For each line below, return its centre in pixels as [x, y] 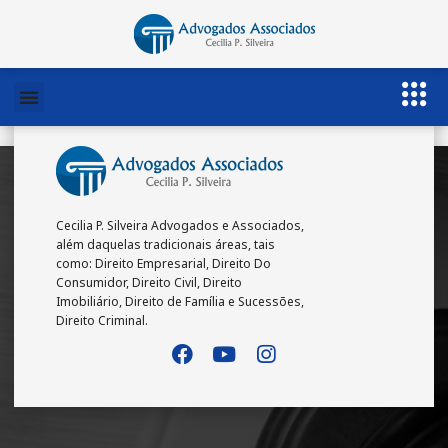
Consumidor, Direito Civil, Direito [149, 282]
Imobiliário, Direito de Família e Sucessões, [180, 301]
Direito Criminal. [102, 320]
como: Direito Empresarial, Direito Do [163, 263]
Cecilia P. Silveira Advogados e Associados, [180, 225]
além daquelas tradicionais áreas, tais [165, 244]
